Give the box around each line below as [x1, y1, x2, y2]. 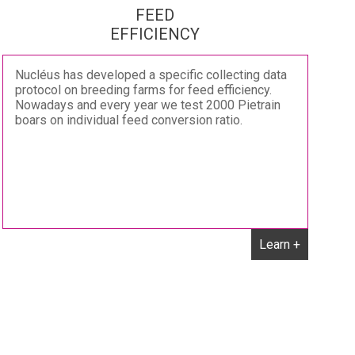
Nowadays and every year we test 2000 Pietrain [15, 97, 281, 113]
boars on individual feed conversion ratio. [15, 113, 242, 128]
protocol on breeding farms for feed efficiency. [15, 82, 272, 97]
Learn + [258, 237, 300, 252]
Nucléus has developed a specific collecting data [15, 67, 287, 82]
